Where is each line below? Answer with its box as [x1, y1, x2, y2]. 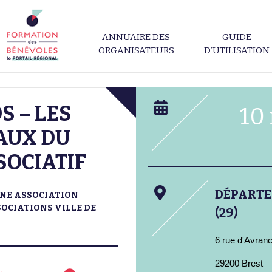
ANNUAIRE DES [102, 31, 170, 42]
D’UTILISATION [204, 44, 270, 56]
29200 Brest [215, 258, 263, 268]
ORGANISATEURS [98, 44, 174, 56]
